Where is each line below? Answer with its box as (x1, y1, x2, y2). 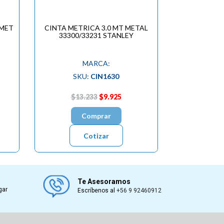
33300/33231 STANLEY (58, 30, 133, 39)
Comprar (81, 111, 111, 120)
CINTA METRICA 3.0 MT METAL (44, 23, 148, 32)
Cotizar (83, 131, 109, 140)
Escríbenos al (77, 186, 117, 194)
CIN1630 (90, 71, 119, 80)
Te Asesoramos (77, 177, 131, 185)
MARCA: (82, 58, 110, 67)
